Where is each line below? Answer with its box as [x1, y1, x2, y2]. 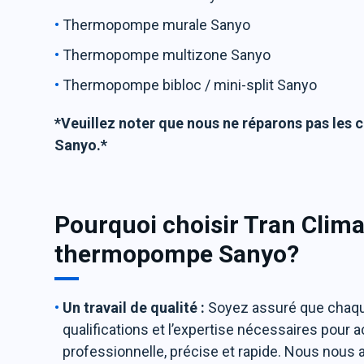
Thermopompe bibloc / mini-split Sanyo [63, 76, 318, 93]
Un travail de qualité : [63, 299, 209, 316]
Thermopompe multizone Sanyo [63, 46, 271, 63]
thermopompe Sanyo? [54, 240, 300, 268]
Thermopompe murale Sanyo [63, 16, 251, 33]
